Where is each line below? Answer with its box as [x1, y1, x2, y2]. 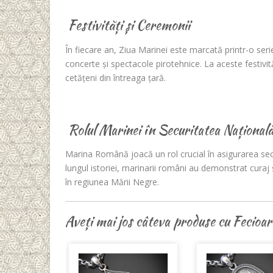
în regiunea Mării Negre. [65, 176, 159, 188]
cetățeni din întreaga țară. [65, 71, 166, 83]
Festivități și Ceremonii [65, 15, 190, 35]
